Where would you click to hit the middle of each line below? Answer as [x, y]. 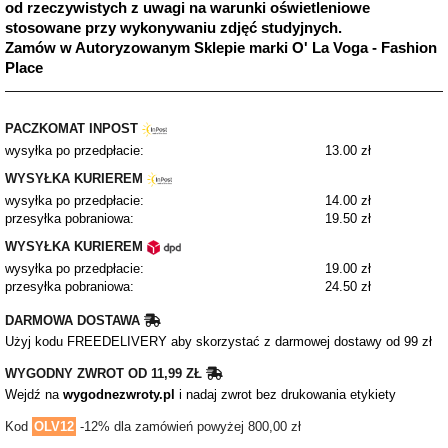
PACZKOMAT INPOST [73, 128]
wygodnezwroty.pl [119, 394]
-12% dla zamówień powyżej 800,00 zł [188, 426]
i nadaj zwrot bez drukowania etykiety [285, 394]
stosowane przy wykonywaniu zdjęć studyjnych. [173, 27]
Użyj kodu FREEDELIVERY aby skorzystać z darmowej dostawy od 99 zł [218, 341]
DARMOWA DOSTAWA [74, 320]
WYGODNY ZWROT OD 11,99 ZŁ [105, 373]
